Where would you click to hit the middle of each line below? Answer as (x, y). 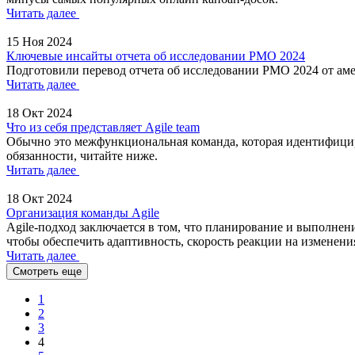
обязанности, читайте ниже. (82, 156)
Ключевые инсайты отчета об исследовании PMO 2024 (156, 56)
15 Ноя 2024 (39, 42)
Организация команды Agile (83, 213)
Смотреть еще (47, 271)
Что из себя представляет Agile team (103, 127)
